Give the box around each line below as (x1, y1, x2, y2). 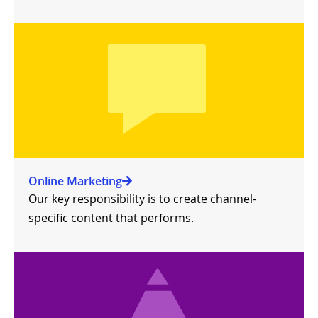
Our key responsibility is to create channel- (28, 190, 256, 207)
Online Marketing (28, 172, 122, 189)
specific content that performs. (28, 209, 194, 226)
